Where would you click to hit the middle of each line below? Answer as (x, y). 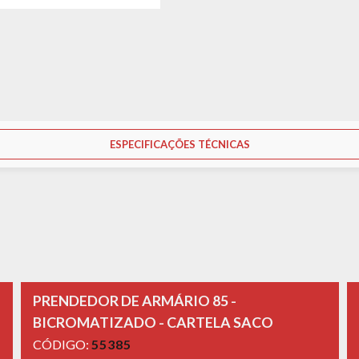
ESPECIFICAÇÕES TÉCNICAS (179, 144)
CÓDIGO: (62, 344)
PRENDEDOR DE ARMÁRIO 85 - (134, 300)
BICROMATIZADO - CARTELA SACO (153, 322)
